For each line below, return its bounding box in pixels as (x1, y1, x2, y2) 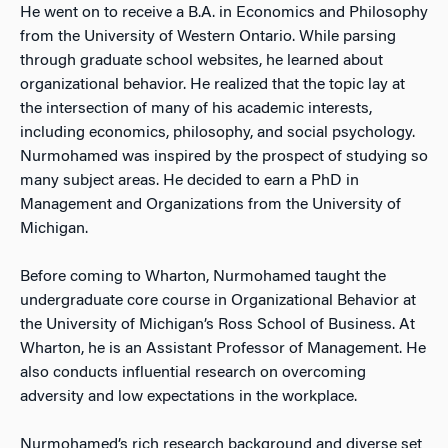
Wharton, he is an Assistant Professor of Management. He (20, 340, 426, 357)
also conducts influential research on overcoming (20, 364, 366, 381)
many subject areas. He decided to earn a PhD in (20, 172, 359, 189)
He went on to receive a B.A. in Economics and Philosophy (20, 4, 428, 21)
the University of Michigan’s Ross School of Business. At (20, 316, 415, 333)
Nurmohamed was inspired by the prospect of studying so (20, 148, 428, 165)
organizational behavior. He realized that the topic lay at (20, 76, 405, 93)
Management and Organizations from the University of (20, 196, 401, 213)
